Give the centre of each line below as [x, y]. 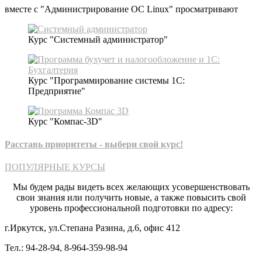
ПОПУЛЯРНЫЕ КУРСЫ [55, 167]
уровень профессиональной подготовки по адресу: [131, 208]
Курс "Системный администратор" [98, 39]
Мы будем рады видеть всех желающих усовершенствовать [131, 187]
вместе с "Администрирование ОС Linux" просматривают [121, 9]
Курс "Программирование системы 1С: [106, 80]
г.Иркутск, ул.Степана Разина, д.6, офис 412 [94, 228]
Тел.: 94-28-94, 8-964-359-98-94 [66, 248]
